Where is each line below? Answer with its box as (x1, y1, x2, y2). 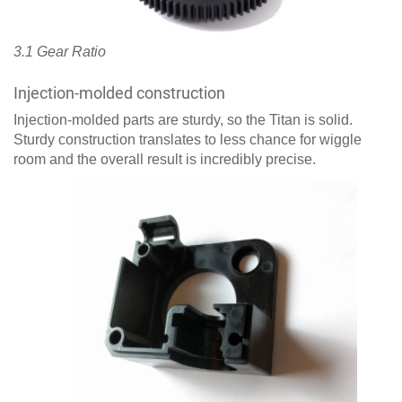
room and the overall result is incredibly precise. (13, 152, 316, 168)
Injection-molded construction (13, 83, 225, 103)
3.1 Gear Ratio (13, 44, 106, 60)
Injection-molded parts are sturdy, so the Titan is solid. (13, 112, 353, 128)
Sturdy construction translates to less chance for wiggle (13, 132, 362, 148)
